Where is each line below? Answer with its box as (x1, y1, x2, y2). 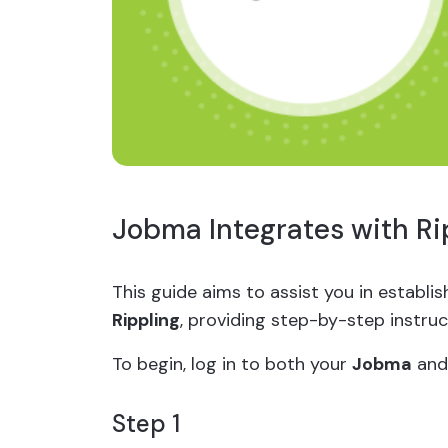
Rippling (112, 308, 180, 332)
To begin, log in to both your (112, 352, 352, 376)
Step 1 (112, 408, 180, 439)
